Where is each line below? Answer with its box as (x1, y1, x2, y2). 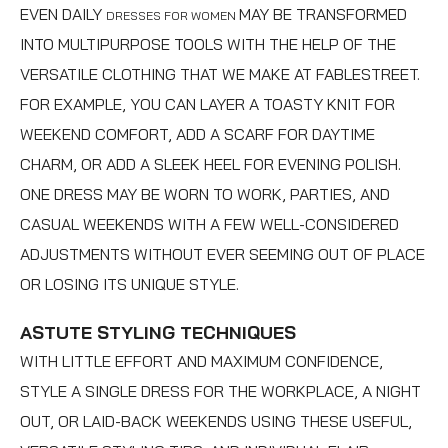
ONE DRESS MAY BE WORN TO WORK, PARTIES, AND (20, 183, 390, 204)
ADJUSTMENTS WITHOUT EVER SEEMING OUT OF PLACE (20, 243, 425, 264)
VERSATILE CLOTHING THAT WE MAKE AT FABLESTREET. (20, 63, 420, 84)
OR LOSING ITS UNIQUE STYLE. (20, 273, 239, 294)
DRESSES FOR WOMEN (106, 7, 239, 23)
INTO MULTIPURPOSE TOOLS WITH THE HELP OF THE (20, 33, 396, 54)
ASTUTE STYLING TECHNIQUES (20, 320, 296, 344)
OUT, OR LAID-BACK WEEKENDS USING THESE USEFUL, (20, 410, 412, 431)
